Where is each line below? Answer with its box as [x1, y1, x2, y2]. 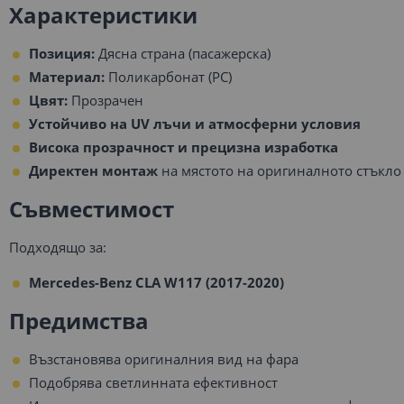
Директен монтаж [29, 161, 158, 179]
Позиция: [29, 44, 95, 62]
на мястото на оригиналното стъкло [158, 161, 401, 179]
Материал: [29, 68, 105, 86]
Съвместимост [9, 194, 174, 224]
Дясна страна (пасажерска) [95, 44, 271, 62]
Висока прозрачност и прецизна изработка [29, 138, 338, 156]
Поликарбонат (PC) [105, 68, 232, 86]
